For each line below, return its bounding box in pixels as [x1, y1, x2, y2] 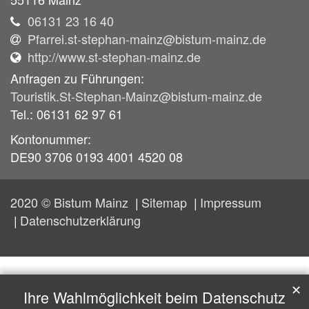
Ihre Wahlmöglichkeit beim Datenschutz [23, 286, 286, 308]
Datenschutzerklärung [20, 211, 141, 230]
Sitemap [141, 193, 190, 212]
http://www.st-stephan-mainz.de [28, 48, 201, 66]
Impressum [200, 193, 261, 212]
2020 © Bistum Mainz [10, 193, 132, 212]
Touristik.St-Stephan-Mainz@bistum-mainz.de [10, 87, 262, 106]
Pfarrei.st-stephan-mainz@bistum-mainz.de [28, 30, 266, 48]
